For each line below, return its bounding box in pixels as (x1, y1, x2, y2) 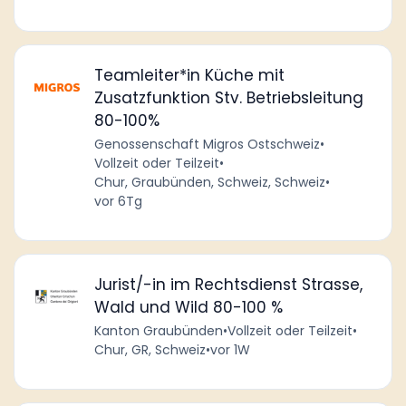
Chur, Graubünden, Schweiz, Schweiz (93, 173, 325, 192)
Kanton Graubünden (93, 322, 223, 341)
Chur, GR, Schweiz (93, 341, 206, 360)
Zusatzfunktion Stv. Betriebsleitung (93, 87, 363, 110)
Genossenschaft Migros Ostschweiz (93, 135, 320, 154)
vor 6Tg (93, 192, 142, 211)
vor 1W (209, 341, 250, 360)
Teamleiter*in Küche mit (93, 64, 285, 87)
